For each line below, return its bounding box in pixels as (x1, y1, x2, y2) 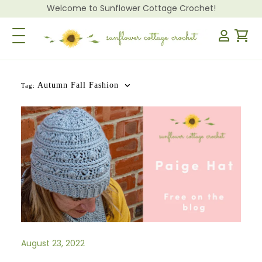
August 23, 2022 (21, 237, 85, 249)
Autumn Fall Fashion (37, 81, 119, 89)
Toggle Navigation (18, 28, 92, 40)
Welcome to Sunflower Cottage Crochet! (46, 2, 216, 14)
